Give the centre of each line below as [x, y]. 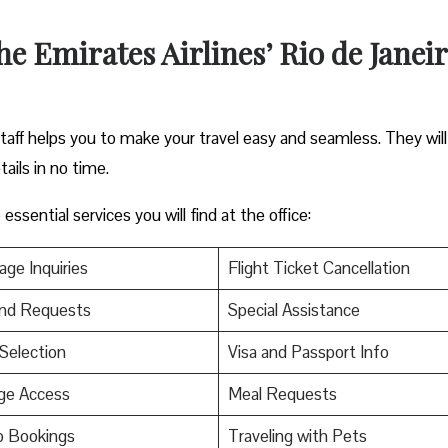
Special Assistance [293, 309]
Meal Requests [282, 393]
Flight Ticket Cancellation [318, 267]
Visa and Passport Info [308, 351]
